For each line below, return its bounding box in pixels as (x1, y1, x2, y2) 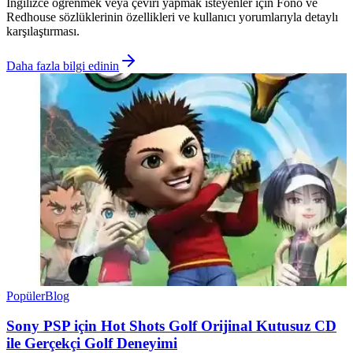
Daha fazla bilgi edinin (6, 58, 119, 72)
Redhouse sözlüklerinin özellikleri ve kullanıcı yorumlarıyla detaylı (6, 9, 338, 24)
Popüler (6, 288, 45, 303)
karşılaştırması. (6, 24, 80, 38)
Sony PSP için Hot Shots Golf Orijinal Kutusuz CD (6, 318, 336, 335)
